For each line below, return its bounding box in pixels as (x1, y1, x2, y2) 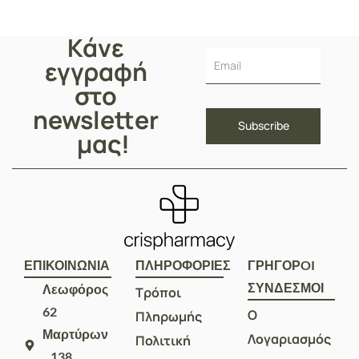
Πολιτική (135, 332, 192, 349)
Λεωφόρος (42, 281, 108, 296)
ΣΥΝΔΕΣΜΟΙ (247, 280, 324, 295)
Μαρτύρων (42, 326, 108, 341)
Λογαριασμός (247, 330, 331, 348)
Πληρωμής (135, 308, 203, 325)
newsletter (33, 103, 159, 136)
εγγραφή (44, 54, 147, 88)
